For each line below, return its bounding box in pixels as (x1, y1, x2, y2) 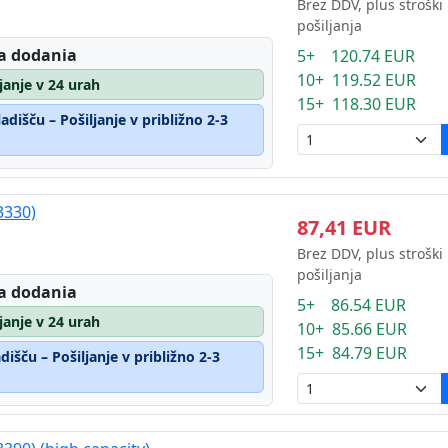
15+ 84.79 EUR (296, 342, 407, 364)
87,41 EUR (296, 214, 391, 241)
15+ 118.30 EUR (296, 93, 416, 115)
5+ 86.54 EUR (296, 294, 406, 316)
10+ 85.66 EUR (296, 318, 407, 340)
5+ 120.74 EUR (296, 45, 415, 67)
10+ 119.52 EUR (296, 69, 416, 91)
